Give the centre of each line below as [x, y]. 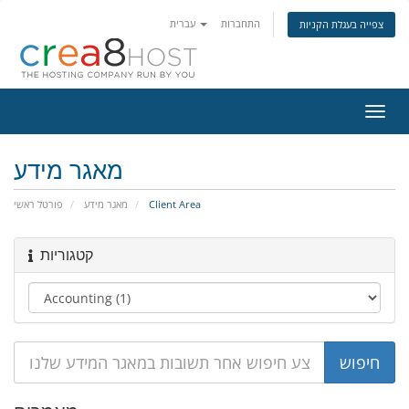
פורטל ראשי [38, 204]
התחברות [241, 23]
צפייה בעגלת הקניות [341, 24]
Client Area [173, 204]
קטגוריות [67, 255]
